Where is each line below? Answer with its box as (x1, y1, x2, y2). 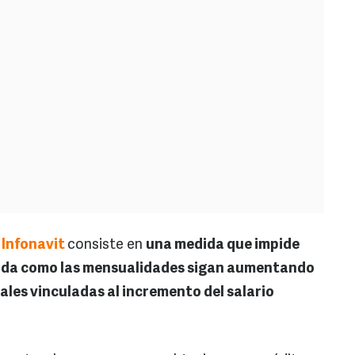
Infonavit (2, 238, 67, 254)
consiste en (67, 238, 146, 254)
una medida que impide (146, 238, 300, 254)
